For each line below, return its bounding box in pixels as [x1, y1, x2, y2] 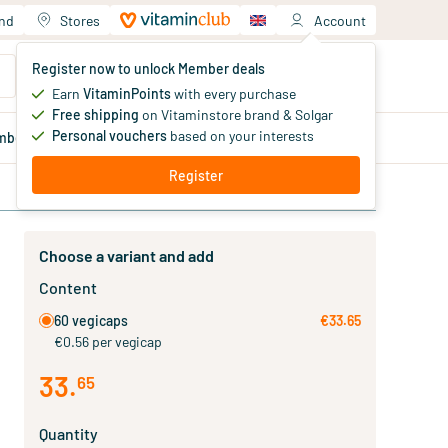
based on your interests [167, 127, 314, 144]
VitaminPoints [83, 85, 171, 102]
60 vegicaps [54, 312, 128, 329]
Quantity [39, 424, 98, 443]
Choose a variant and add [39, 246, 214, 265]
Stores [60, 11, 100, 29]
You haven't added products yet [110, 81, 287, 98]
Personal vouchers [52, 127, 167, 144]
